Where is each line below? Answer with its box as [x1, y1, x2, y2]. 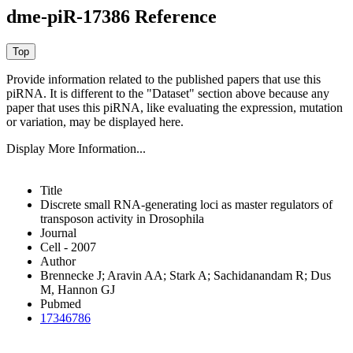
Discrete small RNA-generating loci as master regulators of [40, 197, 333, 211]
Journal [40, 225, 76, 240]
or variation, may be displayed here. [6, 114, 184, 128]
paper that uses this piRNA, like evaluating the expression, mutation [6, 100, 343, 114]
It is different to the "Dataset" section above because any [50, 86, 329, 100]
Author [40, 254, 76, 268]
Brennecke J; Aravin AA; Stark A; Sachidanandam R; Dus [40, 268, 331, 282]
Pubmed [40, 296, 81, 310]
